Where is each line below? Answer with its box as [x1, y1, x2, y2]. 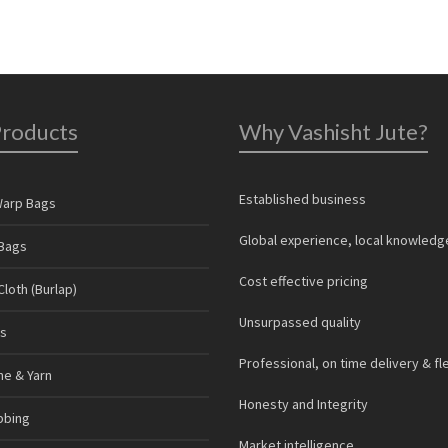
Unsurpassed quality [239, 312, 361, 331]
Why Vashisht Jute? [239, 117, 428, 145]
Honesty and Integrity [239, 394, 368, 413]
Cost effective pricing [239, 271, 368, 290]
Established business [239, 189, 366, 208]
